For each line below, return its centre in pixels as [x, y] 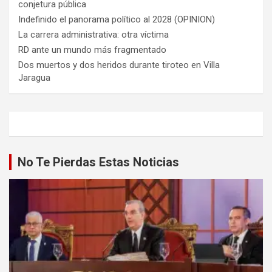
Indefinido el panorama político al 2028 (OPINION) [117, 19]
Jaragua [34, 77]
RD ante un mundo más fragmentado [92, 49]
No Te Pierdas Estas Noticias [98, 162]
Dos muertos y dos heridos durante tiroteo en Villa [119, 65]
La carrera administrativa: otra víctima [95, 34]
